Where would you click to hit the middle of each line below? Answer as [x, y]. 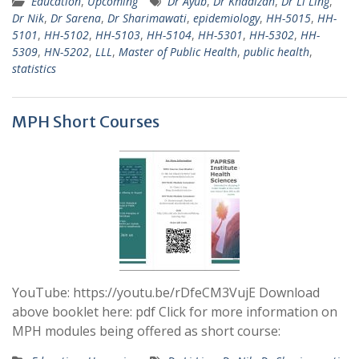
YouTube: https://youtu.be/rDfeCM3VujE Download [166, 292]
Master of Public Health [178, 52]
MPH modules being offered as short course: [146, 331]
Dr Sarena [76, 18]
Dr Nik [28, 18]
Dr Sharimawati [147, 18]
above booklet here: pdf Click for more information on [175, 312]
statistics [34, 69]
